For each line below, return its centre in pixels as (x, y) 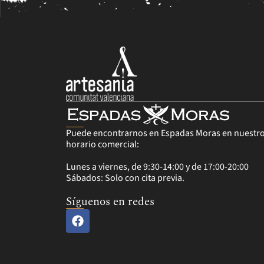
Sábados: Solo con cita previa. (125, 178)
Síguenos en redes (110, 202)
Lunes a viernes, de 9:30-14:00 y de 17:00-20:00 (157, 167)
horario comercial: (103, 145)
